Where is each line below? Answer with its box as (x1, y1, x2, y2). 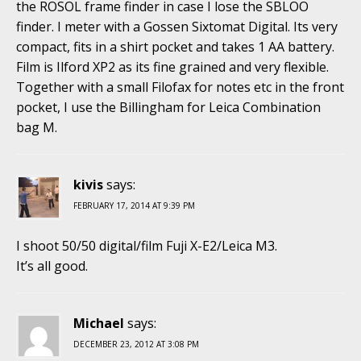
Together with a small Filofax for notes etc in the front (16, 77, 344, 96)
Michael (73, 313, 124, 332)
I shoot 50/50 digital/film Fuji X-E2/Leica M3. (16, 236, 277, 255)
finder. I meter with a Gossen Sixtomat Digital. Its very (16, 17, 338, 35)
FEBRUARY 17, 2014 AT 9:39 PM (73, 199, 195, 211)
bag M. (16, 118, 57, 136)
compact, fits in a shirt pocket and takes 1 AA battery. (16, 37, 334, 56)
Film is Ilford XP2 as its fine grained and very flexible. (16, 57, 329, 76)
